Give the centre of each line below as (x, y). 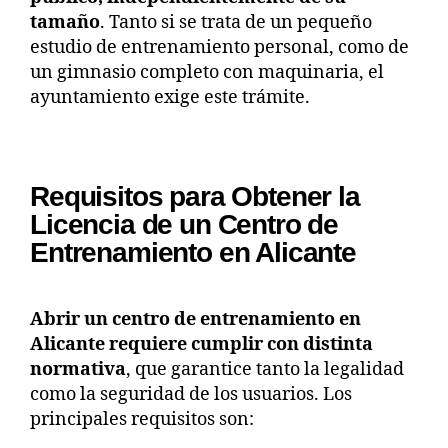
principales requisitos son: (142, 419)
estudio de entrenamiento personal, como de (219, 47)
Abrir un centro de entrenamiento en (195, 319)
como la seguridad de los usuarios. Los (191, 394)
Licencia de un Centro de (184, 224)
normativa (78, 369)
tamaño (65, 22)
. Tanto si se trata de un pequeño (236, 22)
